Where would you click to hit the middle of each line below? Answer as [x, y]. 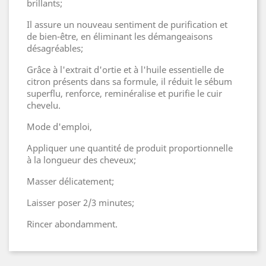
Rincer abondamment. [72, 224]
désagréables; [55, 48]
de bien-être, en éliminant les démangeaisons [120, 36]
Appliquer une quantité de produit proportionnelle [130, 148]
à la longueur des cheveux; [81, 160]
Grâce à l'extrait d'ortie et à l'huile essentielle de [125, 69]
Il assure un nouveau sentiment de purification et [127, 24]
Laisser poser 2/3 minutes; [80, 202]
